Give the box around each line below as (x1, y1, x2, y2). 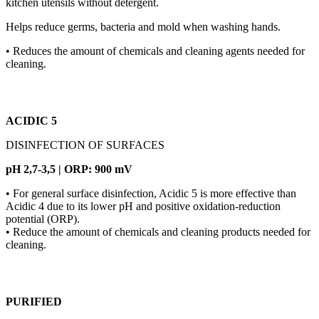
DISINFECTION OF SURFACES (6, 139, 164, 152)
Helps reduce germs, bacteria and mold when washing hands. (6, 21, 281, 33)
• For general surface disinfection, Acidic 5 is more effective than (6, 187, 296, 200)
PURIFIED (6, 296, 62, 308)
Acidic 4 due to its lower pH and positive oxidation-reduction (6, 200, 281, 213)
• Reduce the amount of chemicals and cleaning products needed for (6, 226, 310, 239)
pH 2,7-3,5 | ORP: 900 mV (6, 163, 132, 176)
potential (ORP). (6, 213, 80, 226)
